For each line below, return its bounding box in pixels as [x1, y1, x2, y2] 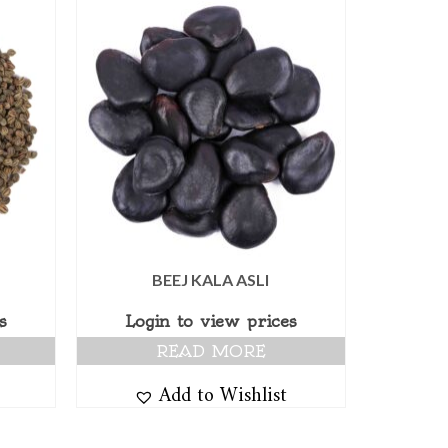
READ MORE [155, 341, 266, 362]
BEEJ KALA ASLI [152, 270, 270, 290]
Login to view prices [124, 311, 297, 332]
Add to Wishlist [159, 365, 288, 415]
